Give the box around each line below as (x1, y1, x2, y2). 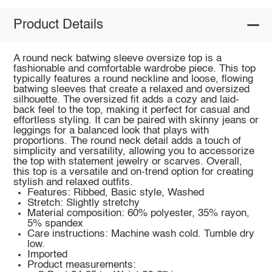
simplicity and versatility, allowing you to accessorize (13, 146, 254, 157)
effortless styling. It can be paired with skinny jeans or (13, 115, 259, 126)
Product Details (13, 18, 103, 32)
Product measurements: (27, 259, 137, 270)
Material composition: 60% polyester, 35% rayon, (27, 208, 250, 219)
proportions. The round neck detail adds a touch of (13, 135, 241, 146)
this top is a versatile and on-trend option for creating (13, 166, 253, 177)
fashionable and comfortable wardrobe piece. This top (13, 63, 256, 74)
